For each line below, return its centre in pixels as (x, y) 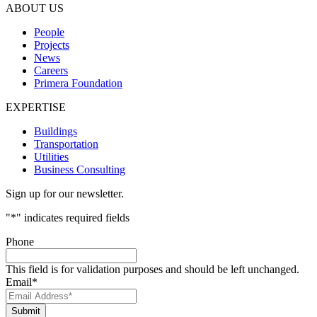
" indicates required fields (73, 217)
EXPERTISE (36, 107)
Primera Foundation (78, 83)
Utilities (51, 156)
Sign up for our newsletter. (65, 193)
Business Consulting (80, 169)
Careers (51, 70)
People (49, 32)
